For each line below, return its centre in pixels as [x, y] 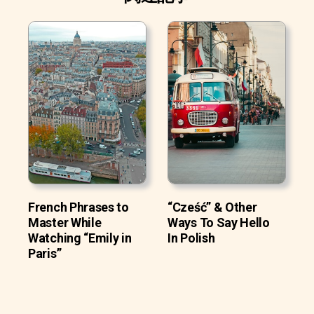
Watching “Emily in [80, 238]
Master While [65, 222]
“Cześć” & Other [212, 207]
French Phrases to [78, 207]
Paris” [45, 253]
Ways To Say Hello [219, 222]
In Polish [191, 238]
